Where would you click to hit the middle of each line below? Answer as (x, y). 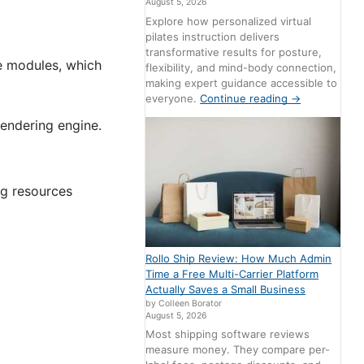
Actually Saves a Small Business (226, 289)
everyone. (173, 98)
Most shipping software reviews (228, 334)
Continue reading (246, 98)
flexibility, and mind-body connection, (241, 67)
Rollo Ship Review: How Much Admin (239, 258)
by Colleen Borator (184, 303)
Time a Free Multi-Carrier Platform (232, 273)
